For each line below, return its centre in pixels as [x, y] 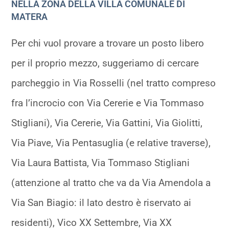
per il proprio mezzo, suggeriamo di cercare [105, 63]
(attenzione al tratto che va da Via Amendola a [111, 183]
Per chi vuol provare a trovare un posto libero [108, 43]
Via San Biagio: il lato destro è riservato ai [101, 203]
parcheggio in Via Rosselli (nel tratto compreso [114, 83]
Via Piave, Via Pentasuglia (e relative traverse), [111, 143]
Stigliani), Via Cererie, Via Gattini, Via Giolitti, [107, 123]
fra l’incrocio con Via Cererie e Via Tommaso [108, 103]
